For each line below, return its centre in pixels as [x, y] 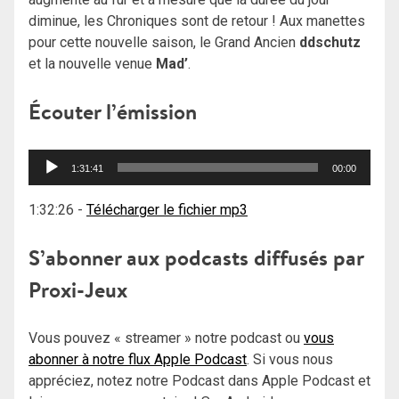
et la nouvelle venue [92, 63]
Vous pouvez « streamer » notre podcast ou [166, 338]
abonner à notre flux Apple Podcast [138, 359]
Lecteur [51, 159]
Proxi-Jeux [78, 289]
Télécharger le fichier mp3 [167, 209]
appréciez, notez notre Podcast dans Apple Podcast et [199, 380]
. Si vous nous [290, 359]
